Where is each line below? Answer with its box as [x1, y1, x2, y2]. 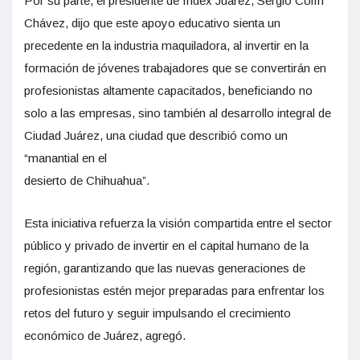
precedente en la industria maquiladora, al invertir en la [24, 38, 309, 52]
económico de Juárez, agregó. [24, 328, 186, 342]
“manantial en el [24, 150, 107, 165]
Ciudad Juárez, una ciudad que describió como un [24, 128, 288, 142]
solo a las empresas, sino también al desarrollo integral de [24, 105, 331, 120]
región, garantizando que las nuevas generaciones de [24, 260, 305, 275]
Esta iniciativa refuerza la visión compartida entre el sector [24, 215, 332, 230]
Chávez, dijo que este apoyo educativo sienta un [24, 15, 280, 30]
